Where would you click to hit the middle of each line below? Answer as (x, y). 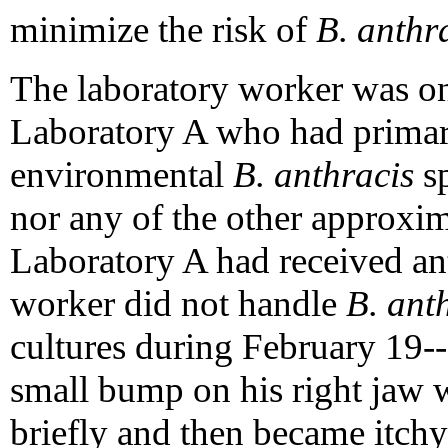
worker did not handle (178, 303)
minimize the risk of (163, 29)
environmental (121, 174)
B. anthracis (323, 174)
